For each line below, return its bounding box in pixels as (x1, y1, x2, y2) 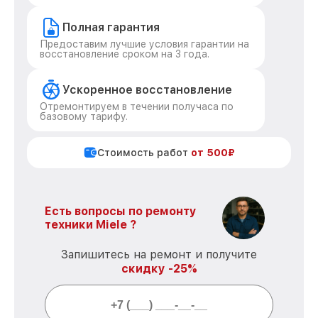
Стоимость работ (97, 147, 191, 158)
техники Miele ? (45, 218, 136, 231)
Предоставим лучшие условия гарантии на (40, 38, 249, 50)
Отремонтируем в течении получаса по (40, 101, 234, 112)
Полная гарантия (62, 21, 160, 34)
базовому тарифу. (40, 111, 128, 122)
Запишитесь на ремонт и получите (61, 248, 257, 261)
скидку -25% (121, 262, 197, 275)
